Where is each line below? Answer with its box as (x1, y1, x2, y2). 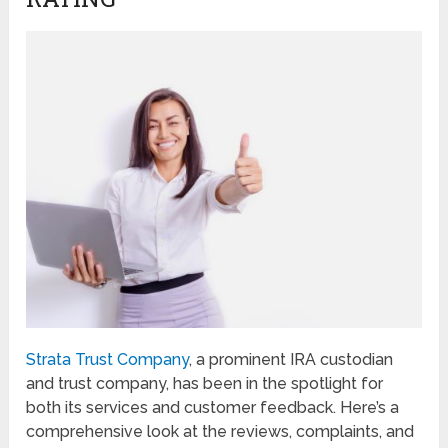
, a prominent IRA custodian (189, 349, 394, 369)
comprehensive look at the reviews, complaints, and (26, 421, 415, 441)
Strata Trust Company (26, 349, 190, 369)
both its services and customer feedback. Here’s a (26, 397, 400, 417)
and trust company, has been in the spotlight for (26, 373, 384, 393)
